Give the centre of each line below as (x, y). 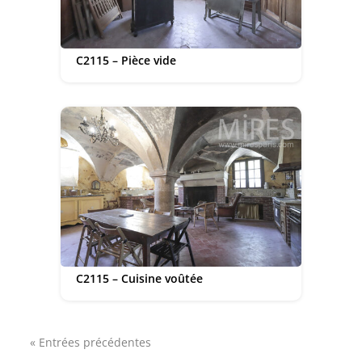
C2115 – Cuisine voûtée (139, 278)
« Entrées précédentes (91, 342)
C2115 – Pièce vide (126, 60)
